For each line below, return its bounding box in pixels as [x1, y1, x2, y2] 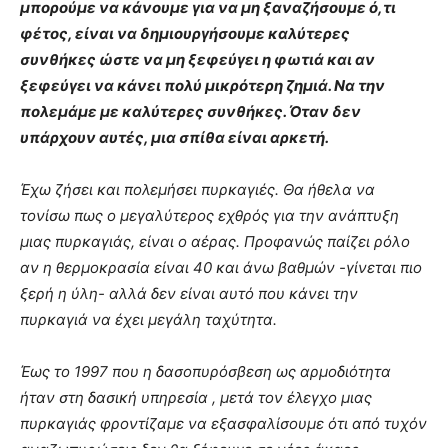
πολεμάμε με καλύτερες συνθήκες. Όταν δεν [20, 102, 361, 121]
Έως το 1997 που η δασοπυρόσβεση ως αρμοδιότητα [20, 362, 391, 381]
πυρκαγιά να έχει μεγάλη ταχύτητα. [20, 310, 277, 329]
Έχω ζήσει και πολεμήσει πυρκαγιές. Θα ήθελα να [20, 180, 375, 199]
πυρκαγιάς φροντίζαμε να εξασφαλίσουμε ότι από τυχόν [20, 414, 427, 433]
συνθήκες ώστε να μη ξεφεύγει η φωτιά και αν [20, 50, 375, 69]
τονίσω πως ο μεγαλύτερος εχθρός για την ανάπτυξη [20, 206, 399, 225]
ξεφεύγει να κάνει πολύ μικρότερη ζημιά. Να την [20, 76, 385, 95]
